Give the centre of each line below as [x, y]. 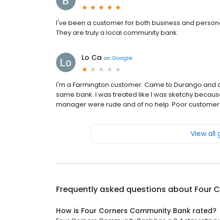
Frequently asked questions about [125, 190]
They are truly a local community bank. [117, 33]
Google [122, 58]
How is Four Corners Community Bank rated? [136, 211]
